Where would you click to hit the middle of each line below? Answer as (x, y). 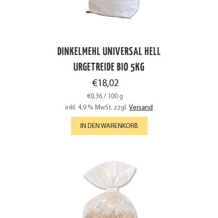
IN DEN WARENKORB (109, 126)
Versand (141, 108)
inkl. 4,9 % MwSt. (89, 108)
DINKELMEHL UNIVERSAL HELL (109, 52)
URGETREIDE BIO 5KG (109, 67)
